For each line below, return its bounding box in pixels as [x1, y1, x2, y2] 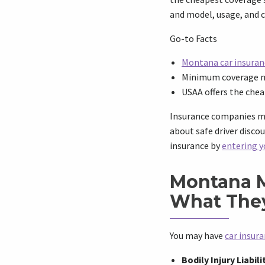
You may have [170, 229, 225, 241]
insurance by [170, 139, 222, 151]
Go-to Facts [170, 32, 217, 44]
